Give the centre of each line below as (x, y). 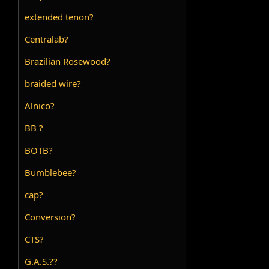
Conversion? (50, 217)
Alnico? (40, 106)
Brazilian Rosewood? (68, 62)
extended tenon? (59, 17)
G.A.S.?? (41, 261)
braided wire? (53, 84)
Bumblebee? (51, 173)
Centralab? (47, 39)
